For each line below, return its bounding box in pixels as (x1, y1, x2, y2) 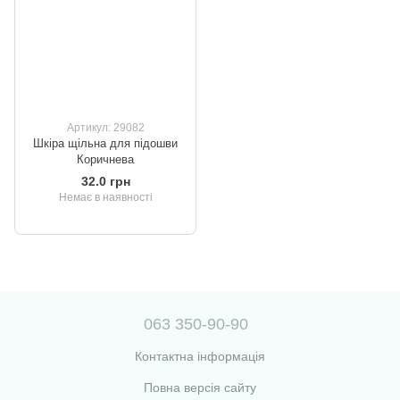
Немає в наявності (58, 191, 153, 204)
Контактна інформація (135, 349, 265, 364)
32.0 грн (80, 174, 130, 189)
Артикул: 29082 (66, 121, 145, 135)
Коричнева (77, 153, 134, 167)
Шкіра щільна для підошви (33, 137, 178, 151)
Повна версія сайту (144, 380, 256, 396)
